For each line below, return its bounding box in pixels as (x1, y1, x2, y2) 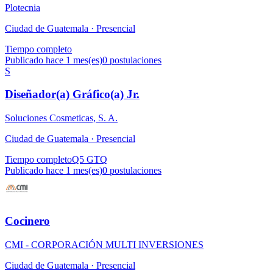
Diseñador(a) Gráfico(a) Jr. (5, 88, 140, 101)
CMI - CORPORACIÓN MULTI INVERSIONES (5, 239, 204, 250)
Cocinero (5, 214, 50, 227)
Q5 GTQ (72, 154, 107, 165)
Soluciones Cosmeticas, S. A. (5, 113, 118, 124)
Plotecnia (5, 2, 40, 13)
